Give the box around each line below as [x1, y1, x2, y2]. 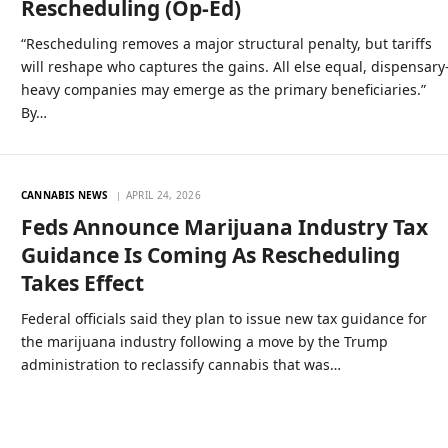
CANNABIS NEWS [21, 187, 109, 202]
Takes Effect [21, 268, 145, 297]
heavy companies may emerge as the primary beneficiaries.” [21, 79, 427, 99]
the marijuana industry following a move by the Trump [21, 331, 389, 351]
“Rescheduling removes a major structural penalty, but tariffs [21, 33, 433, 53]
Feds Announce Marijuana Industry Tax [21, 212, 429, 241]
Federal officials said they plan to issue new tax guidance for [21, 308, 428, 328]
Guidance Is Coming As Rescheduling [21, 240, 401, 269]
